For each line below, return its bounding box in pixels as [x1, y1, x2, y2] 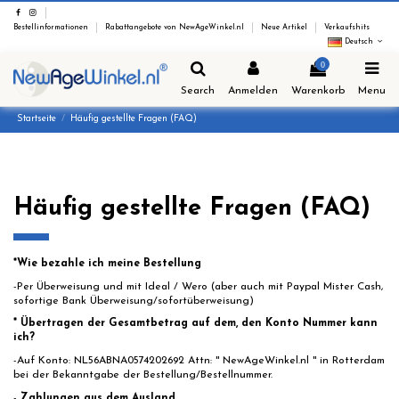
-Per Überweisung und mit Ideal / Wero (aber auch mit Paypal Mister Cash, [13, 281, 383, 292]
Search [181, 85, 215, 96]
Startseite [17, 114, 57, 125]
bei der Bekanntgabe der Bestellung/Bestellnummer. [13, 369, 273, 380]
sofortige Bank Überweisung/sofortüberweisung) [13, 295, 254, 306]
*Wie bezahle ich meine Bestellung [13, 258, 201, 270]
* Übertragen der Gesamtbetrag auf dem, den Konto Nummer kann [13, 318, 378, 330]
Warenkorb [291, 85, 345, 96]
